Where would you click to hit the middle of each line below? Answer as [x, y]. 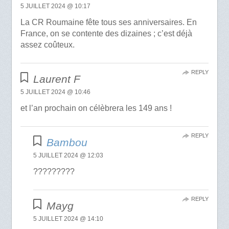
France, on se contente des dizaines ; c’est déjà [106, 34]
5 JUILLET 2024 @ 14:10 [68, 219]
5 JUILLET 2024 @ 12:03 [68, 156]
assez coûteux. [47, 45]
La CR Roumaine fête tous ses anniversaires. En [108, 22]
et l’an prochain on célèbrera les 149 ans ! [96, 108]
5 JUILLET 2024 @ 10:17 [55, 6]
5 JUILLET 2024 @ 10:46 [55, 92]
